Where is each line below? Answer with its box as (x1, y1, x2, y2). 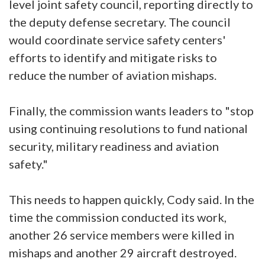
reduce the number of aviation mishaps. (9, 68, 216, 83)
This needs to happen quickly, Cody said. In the (9, 192, 254, 207)
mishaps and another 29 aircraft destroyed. (9, 245, 239, 260)
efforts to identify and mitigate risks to (9, 50, 217, 65)
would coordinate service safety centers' (9, 33, 225, 47)
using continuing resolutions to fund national (9, 121, 248, 136)
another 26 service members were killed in (9, 228, 234, 243)
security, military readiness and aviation (9, 139, 219, 154)
